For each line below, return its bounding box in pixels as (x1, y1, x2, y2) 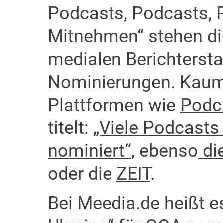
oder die (48, 163, 116, 184)
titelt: (48, 117, 93, 138)
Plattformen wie (48, 95, 180, 115)
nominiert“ (48, 140, 131, 161)
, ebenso (131, 140, 198, 161)
